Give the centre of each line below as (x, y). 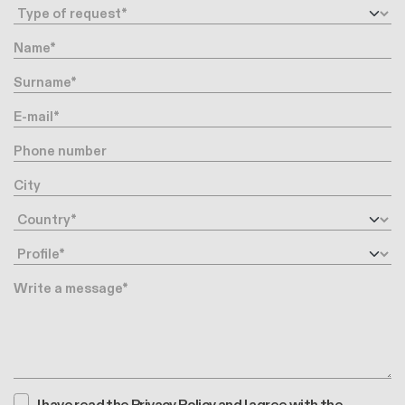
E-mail (31, 113)
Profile (33, 251)
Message (41, 285)
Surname (40, 79)
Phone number (56, 148)
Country (38, 217)
